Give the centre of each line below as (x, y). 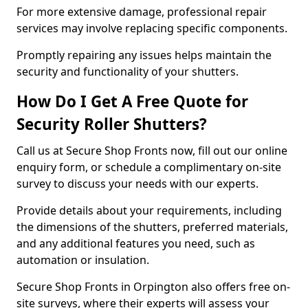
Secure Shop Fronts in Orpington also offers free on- (153, 287)
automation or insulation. (84, 260)
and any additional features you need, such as (136, 243)
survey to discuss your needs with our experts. (137, 184)
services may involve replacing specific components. (153, 28)
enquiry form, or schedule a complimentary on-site (149, 167)
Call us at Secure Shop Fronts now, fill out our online (152, 151)
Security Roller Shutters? (112, 124)
